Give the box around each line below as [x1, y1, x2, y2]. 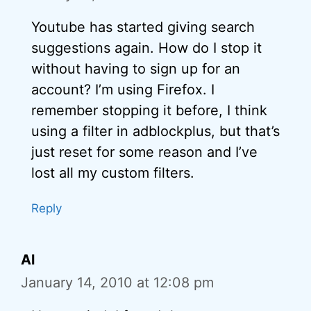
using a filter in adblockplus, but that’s [31, 123, 280, 140]
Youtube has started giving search [31, 19, 255, 35]
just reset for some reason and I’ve [31, 144, 258, 160]
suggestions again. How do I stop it [31, 40, 262, 56]
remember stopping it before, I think [31, 102, 267, 119]
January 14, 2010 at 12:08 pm [21, 274, 214, 291]
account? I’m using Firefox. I [31, 81, 215, 98]
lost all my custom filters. [31, 165, 194, 181]
